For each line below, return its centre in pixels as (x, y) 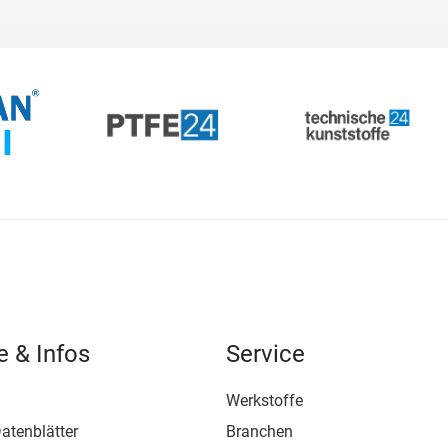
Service (265, 353)
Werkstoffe (264, 400)
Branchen (259, 431)
